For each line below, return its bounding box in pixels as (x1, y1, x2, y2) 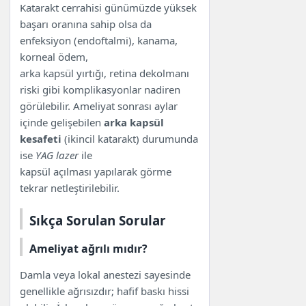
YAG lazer (36, 148, 79, 162)
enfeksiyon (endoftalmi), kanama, (20, 33, 178, 47)
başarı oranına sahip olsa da (20, 16, 152, 31)
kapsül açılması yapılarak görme (20, 164, 172, 178)
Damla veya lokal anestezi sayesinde (20, 267, 191, 281)
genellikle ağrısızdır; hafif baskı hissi (20, 283, 190, 298)
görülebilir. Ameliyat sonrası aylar (20, 98, 178, 113)
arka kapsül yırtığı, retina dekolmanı (20, 66, 190, 80)
